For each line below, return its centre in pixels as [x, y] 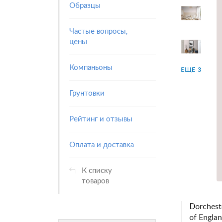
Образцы [85, 6]
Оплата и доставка [102, 145]
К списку [97, 171]
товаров [95, 181]
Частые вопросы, [98, 31]
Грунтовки [87, 93]
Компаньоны [91, 68]
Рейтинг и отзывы [101, 119]
